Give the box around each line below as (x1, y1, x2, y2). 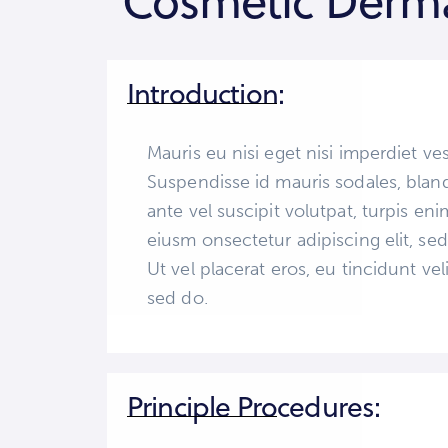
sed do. (147, 287, 208, 310)
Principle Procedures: (127, 387, 381, 427)
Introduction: (127, 74, 285, 114)
